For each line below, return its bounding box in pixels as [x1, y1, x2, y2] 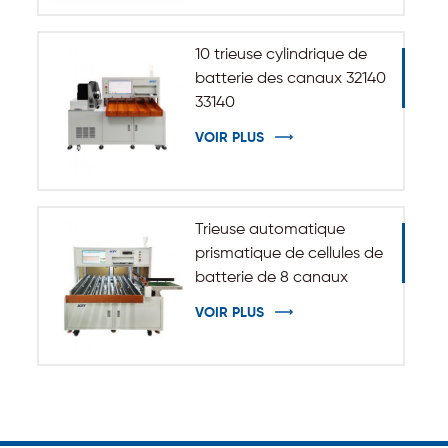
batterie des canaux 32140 [194, 71, 386, 88]
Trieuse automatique [194, 221, 345, 238]
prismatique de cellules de [194, 245, 383, 262]
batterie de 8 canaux [194, 269, 348, 286]
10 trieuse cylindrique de [194, 47, 367, 64]
